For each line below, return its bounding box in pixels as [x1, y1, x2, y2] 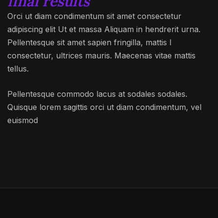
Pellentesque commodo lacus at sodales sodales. [7, 89, 187, 99]
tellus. [7, 63, 29, 73]
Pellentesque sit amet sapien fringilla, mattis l [7, 37, 171, 47]
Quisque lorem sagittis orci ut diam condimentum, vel [7, 102, 201, 112]
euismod [7, 115, 38, 125]
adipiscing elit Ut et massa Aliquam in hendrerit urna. [7, 24, 200, 34]
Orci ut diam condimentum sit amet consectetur [7, 11, 182, 21]
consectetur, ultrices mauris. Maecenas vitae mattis [7, 50, 196, 60]
